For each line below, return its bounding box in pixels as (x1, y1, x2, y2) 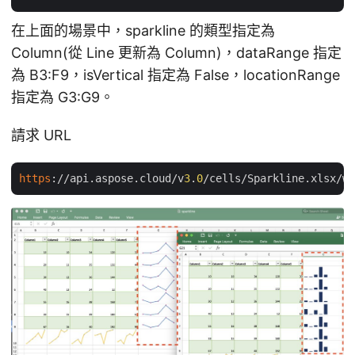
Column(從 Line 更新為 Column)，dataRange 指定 (11, 44, 342, 62)
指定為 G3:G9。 (11, 89, 114, 106)
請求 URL (11, 127, 71, 144)
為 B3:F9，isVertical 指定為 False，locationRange (11, 67, 340, 84)
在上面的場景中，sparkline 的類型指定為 (11, 22, 275, 40)
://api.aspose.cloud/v (51, 172, 184, 185)
